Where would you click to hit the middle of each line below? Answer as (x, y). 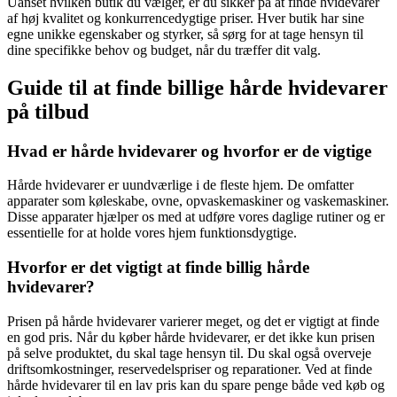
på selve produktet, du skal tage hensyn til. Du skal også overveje (189, 353)
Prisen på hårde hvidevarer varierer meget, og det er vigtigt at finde (193, 321)
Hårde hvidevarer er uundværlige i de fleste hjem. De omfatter (180, 185)
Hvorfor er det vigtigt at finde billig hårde (158, 267)
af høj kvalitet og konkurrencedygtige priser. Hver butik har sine (186, 18)
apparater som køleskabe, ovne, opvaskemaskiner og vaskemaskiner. (198, 201)
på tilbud (48, 111)
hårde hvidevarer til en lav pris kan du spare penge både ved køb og (196, 385)
